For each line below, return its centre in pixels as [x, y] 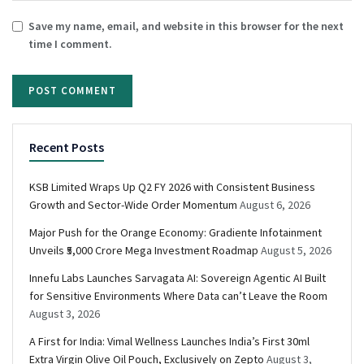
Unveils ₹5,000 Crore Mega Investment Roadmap [144, 250]
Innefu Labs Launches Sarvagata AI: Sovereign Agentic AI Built [178, 277]
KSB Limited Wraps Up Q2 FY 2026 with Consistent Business [172, 186]
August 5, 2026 [296, 250]
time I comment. [70, 43]
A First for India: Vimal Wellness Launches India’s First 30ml [169, 341]
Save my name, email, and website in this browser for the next [186, 26]
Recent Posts [67, 147]
